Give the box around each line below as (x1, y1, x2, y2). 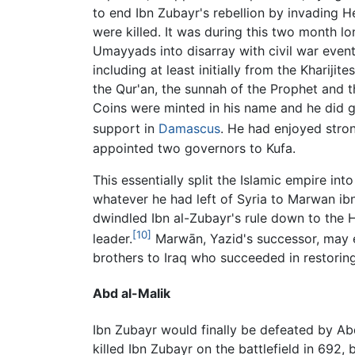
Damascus (158, 120, 220, 137)
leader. (93, 231, 132, 247)
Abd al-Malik (93, 285, 170, 302)
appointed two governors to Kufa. (93, 139, 296, 156)
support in (93, 120, 158, 137)
